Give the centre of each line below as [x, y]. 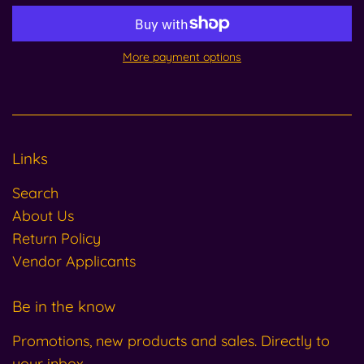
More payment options [182, 57]
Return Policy [56, 239]
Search [35, 193]
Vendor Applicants [74, 262]
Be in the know [64, 307]
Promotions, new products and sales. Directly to [171, 340]
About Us [43, 216]
